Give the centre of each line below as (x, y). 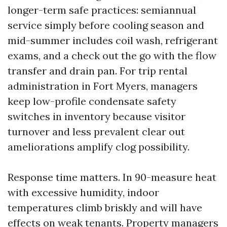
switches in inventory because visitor (97, 116)
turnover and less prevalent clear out (96, 131)
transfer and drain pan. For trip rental (98, 71)
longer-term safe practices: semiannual (102, 10)
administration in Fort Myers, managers (103, 86)
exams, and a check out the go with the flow (112, 55)
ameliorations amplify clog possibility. (99, 147)
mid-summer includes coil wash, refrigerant (113, 40)
